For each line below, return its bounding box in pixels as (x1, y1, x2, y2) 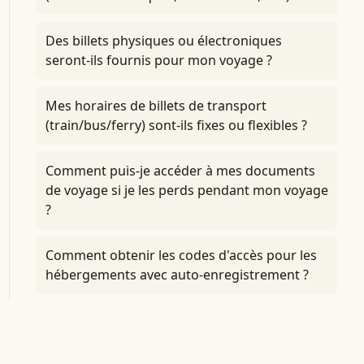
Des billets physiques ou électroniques (45, 32, 282, 50)
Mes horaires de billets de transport (45, 97, 266, 115)
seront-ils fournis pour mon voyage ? (45, 51, 272, 69)
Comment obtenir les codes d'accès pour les (45, 246, 317, 264)
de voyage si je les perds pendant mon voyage (45, 181, 328, 199)
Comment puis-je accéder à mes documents (45, 162, 315, 180)
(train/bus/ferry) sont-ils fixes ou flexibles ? (45, 116, 307, 134)
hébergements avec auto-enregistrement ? (45, 266, 309, 284)
